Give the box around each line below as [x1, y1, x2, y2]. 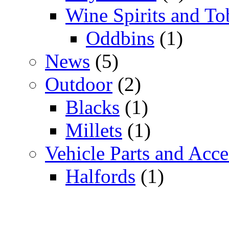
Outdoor [45, 73, 112, 95]
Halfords [65, 165, 135, 187]
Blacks [65, 96, 120, 118]
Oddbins [86, 27, 154, 49]
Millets [65, 119, 122, 141]
